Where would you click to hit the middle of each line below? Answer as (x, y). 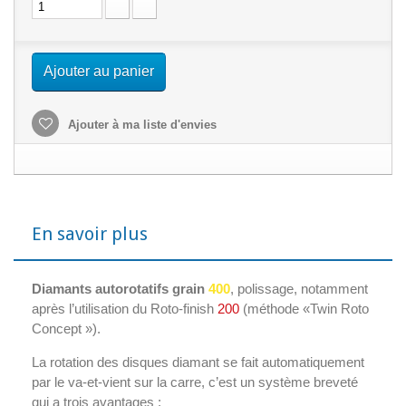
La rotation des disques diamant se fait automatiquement (198, 362)
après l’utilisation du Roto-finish (125, 309)
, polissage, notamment (299, 289)
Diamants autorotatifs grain (120, 289)
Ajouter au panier (99, 71)
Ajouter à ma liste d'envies (140, 125)
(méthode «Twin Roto (306, 309)
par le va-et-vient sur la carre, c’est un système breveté (195, 382)
